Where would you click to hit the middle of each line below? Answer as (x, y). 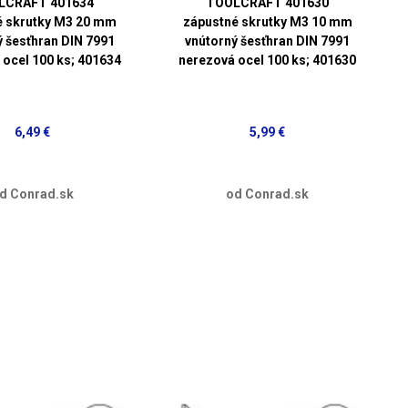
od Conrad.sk (268, 194)
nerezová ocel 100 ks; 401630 (268, 61)
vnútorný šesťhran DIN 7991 (268, 41)
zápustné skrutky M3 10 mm (267, 22)
